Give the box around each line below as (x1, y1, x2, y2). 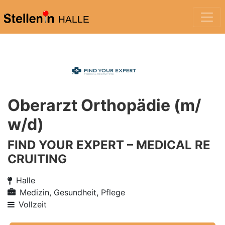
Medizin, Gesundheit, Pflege (20, 187, 125, 197)
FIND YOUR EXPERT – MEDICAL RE (8, 138, 210, 152)
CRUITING (8, 152, 67, 166)
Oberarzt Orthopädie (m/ (8, 95, 201, 115)
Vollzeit (19, 199, 47, 209)
